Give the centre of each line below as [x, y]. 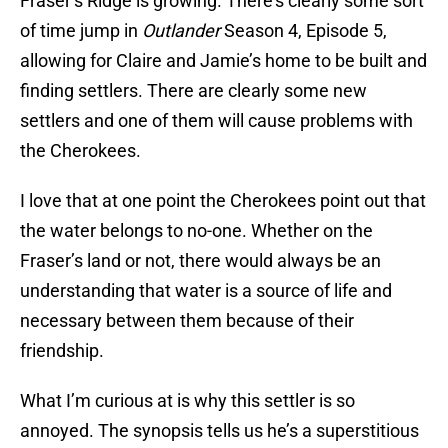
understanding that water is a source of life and [206, 291]
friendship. [62, 351]
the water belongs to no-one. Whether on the [196, 231]
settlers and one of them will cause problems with [216, 121]
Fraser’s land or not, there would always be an [200, 261]
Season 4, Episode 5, [303, 31]
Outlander [181, 31]
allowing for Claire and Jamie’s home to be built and [223, 61]
